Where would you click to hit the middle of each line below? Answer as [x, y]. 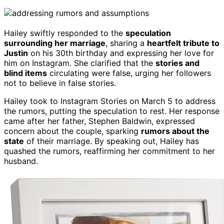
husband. [21, 161]
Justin [16, 53]
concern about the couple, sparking [72, 131]
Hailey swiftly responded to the [65, 33]
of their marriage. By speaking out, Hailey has [111, 141]
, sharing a [126, 43]
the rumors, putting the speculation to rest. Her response [112, 111]
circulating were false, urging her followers [129, 73]
